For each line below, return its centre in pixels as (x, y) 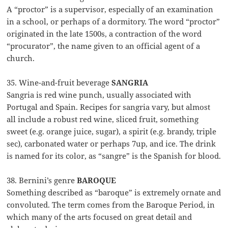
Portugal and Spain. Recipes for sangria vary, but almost (109, 107)
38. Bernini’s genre (42, 180)
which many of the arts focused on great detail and (99, 217)
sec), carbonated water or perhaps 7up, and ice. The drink (111, 144)
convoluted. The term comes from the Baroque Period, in (111, 205)
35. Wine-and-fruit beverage (59, 83)
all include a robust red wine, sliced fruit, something (103, 119)
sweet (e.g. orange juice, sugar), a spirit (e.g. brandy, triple (112, 132)
